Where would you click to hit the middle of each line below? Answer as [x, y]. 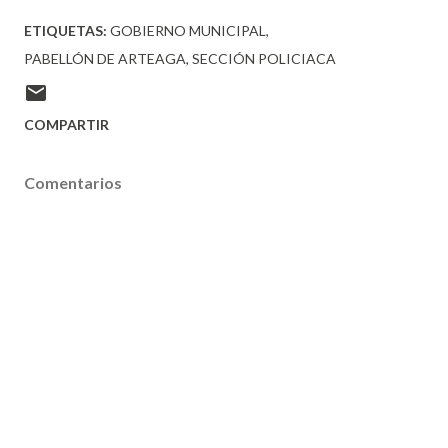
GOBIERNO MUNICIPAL [188, 30]
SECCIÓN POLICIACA [264, 58]
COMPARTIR [66, 124]
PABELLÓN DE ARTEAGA [105, 58]
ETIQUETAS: [65, 30]
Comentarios [73, 182]
